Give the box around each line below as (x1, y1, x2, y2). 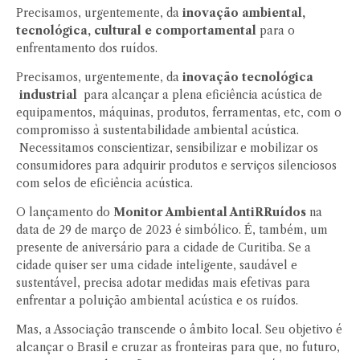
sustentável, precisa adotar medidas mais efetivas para (16, 276, 310, 291)
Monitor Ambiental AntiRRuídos (113, 205, 306, 220)
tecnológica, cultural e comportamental (16, 23, 256, 39)
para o (256, 23, 295, 39)
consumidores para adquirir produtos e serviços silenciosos (16, 158, 337, 174)
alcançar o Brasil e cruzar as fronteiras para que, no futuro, (16, 340, 340, 355)
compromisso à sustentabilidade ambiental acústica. (16, 123, 299, 138)
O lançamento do (16, 205, 113, 220)
